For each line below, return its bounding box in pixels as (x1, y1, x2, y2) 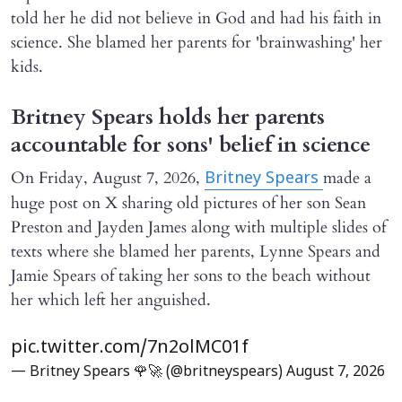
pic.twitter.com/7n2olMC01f (11, 337, 249, 360)
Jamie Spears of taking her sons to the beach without (11, 265, 371, 288)
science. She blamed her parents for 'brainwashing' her (11, 31, 382, 55)
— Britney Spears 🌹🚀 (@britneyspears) (11, 363, 286, 382)
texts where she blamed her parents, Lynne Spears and (11, 240, 380, 264)
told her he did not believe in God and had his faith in (11, 7, 381, 31)
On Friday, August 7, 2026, (11, 167, 205, 190)
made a (323, 167, 371, 190)
